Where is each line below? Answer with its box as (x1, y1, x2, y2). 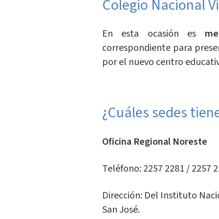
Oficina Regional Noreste (102, 134, 207, 149)
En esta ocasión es (102, 27, 205, 41)
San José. (102, 202, 140, 217)
